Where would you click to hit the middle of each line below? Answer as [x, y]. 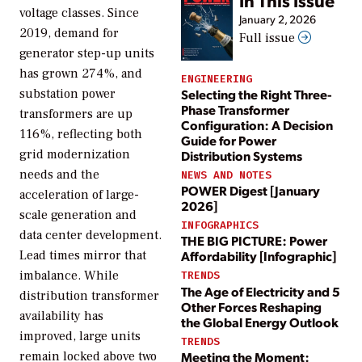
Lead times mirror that [83, 256]
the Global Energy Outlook [260, 322]
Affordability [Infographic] [259, 256]
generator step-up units [87, 54]
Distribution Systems [242, 155]
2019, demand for [69, 34]
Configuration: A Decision [257, 124]
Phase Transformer [235, 109]
